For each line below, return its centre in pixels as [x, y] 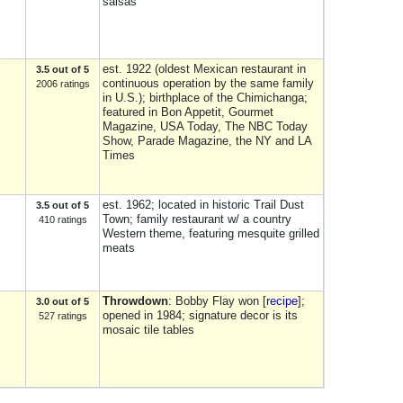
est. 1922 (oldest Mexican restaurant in [204, 69]
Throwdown [135, 301]
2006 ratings [63, 84]
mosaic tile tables [148, 330]
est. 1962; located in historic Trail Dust [203, 205]
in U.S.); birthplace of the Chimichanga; [205, 98]
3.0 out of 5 [63, 301]
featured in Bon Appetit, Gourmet [188, 112]
